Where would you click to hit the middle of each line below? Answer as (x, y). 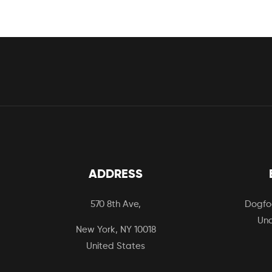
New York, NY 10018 (116, 230)
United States (116, 246)
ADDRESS (116, 175)
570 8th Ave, (116, 205)
